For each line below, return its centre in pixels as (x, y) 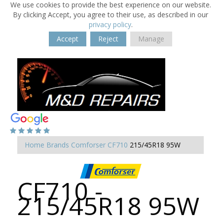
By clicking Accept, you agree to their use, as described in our (110, 15)
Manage (151, 39)
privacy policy (110, 24)
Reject (108, 39)
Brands (58, 145)
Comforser (88, 145)
